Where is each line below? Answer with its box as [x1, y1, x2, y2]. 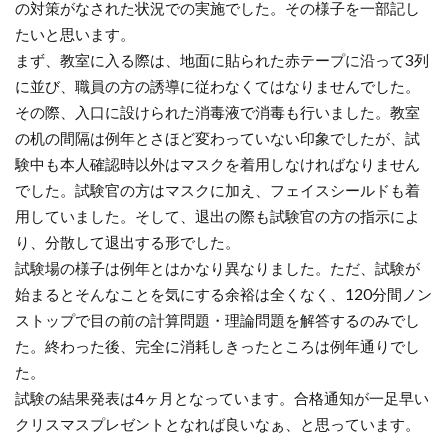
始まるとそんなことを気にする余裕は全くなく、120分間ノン [15, 285, 432, 303]
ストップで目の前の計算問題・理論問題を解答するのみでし [15, 311, 420, 329]
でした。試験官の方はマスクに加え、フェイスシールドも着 [15, 181, 420, 199]
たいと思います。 [15, 25, 135, 43]
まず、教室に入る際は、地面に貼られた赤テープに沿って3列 [15, 51, 429, 69]
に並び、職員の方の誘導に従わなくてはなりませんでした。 [15, 77, 420, 95]
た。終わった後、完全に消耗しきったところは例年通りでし [15, 337, 420, 355]
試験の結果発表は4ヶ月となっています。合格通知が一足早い [15, 389, 429, 407]
